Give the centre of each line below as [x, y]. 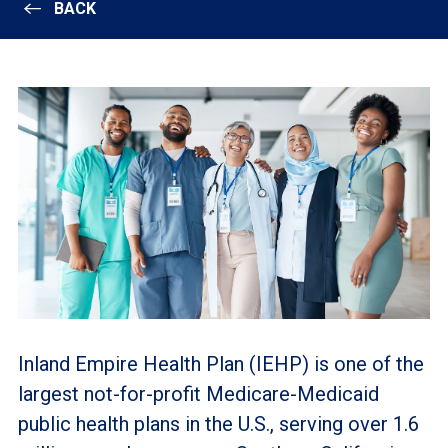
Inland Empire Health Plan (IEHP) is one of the [220, 363]
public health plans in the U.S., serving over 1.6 [218, 423]
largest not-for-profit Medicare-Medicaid [198, 393]
